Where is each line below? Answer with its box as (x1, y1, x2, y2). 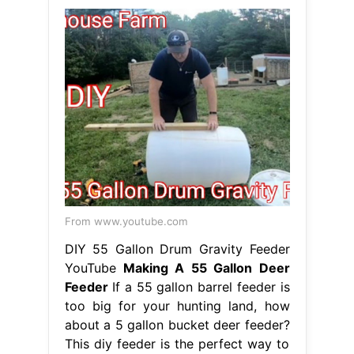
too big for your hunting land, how (64, 298, 290, 314)
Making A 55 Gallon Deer (122, 260, 290, 277)
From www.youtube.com (64, 215, 188, 228)
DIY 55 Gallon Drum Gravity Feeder (64, 241, 290, 258)
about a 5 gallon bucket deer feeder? (64, 317, 290, 333)
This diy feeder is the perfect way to (64, 336, 290, 352)
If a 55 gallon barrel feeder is (107, 279, 290, 296)
